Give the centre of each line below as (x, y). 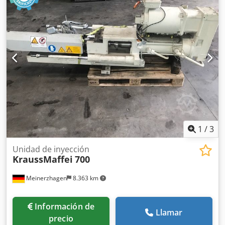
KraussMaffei (43, 159)
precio (61, 218)
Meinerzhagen (46, 178)
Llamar (169, 212)
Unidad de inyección (51, 149)
